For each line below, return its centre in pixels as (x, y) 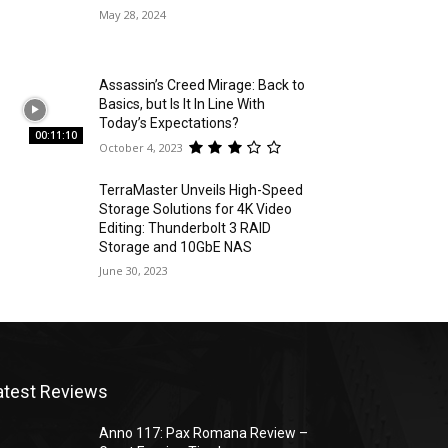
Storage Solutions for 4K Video (196, 209)
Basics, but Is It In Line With (182, 104)
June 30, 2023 (134, 271)
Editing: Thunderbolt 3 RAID (185, 228)
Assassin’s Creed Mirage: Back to (202, 85)
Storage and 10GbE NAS (176, 247)
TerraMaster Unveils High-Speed (201, 190)
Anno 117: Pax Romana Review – (204, 433)
